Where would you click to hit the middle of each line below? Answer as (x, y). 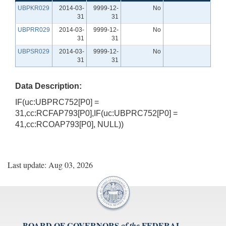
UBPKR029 (34, 8)
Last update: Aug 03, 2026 (50, 164)
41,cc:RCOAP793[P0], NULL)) (69, 124)
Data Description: (48, 86)
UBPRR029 (34, 30)
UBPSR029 (34, 51)
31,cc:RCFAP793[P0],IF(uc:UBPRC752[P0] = (96, 113)
